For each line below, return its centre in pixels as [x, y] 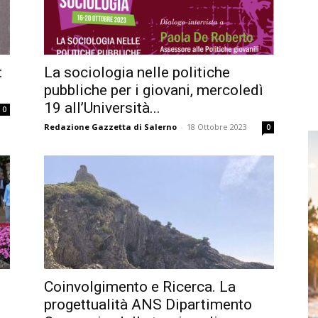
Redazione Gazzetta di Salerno [110, 127]
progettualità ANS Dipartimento [148, 305]
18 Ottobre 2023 [217, 127]
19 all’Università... [102, 108]
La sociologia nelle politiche [137, 72]
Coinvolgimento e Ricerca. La [140, 287]
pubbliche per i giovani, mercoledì [154, 90]
